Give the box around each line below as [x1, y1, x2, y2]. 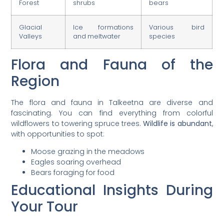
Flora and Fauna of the [11, 55, 213, 75]
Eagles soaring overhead [31, 157, 121, 167]
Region [11, 71, 60, 91]
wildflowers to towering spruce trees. [11, 118, 143, 129]
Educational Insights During [11, 180, 213, 200]
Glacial [19, 23, 42, 32]
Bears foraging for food [31, 167, 115, 178]
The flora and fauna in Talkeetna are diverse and [11, 97, 213, 108]
